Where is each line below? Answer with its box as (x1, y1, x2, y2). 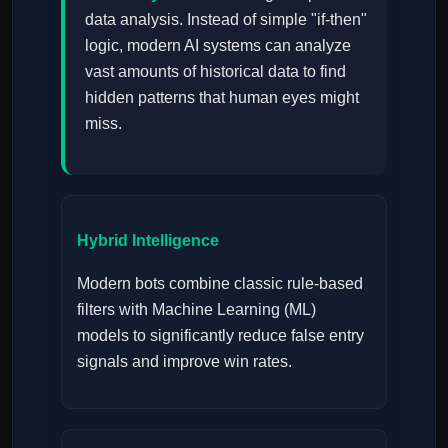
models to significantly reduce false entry (77, 327, 364, 345)
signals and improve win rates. (77, 353, 292, 371)
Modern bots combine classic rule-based (77, 275, 363, 293)
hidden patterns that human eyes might (85, 88, 359, 106)
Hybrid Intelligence (77, 231, 219, 249)
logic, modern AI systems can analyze (85, 36, 351, 54)
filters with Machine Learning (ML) (77, 301, 316, 319)
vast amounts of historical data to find (85, 62, 346, 80)
